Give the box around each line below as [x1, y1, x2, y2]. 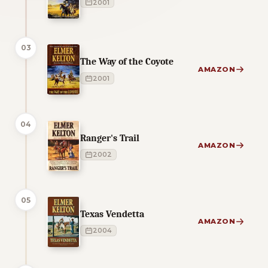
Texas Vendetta [80, 208, 144, 220]
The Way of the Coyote [80, 56, 173, 68]
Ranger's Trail [80, 132, 139, 144]
